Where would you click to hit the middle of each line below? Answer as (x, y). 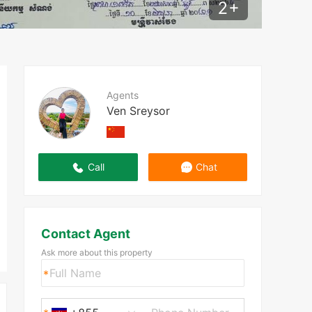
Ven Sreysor (138, 110)
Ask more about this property (96, 252)
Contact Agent (85, 234)
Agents (123, 95)
